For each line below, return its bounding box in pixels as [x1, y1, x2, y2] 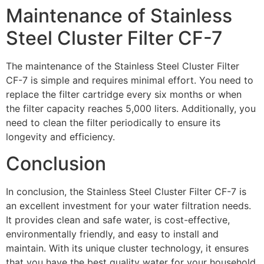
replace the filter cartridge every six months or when [6, 88, 242, 101]
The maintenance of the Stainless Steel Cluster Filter [6, 60, 239, 72]
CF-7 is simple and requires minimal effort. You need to [6, 74, 253, 87]
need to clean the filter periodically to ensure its [6, 117, 220, 129]
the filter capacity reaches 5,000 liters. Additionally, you [6, 103, 256, 115]
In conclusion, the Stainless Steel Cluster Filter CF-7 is [6, 185, 246, 197]
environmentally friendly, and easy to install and [6, 227, 219, 240]
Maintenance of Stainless [6, 4, 232, 28]
